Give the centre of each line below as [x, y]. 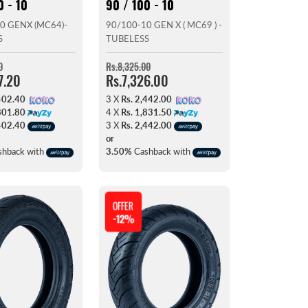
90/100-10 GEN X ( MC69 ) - [164, 25]
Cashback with [163, 152]
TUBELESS [128, 39]
